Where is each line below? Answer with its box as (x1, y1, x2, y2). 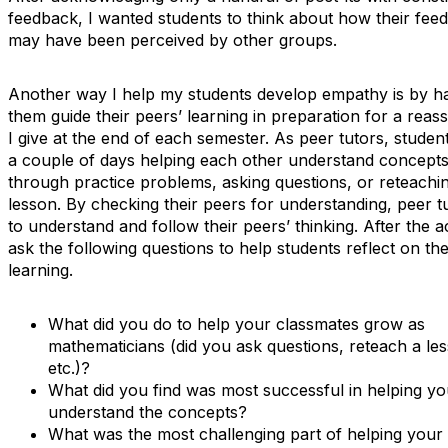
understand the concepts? (48, 402, 247, 422)
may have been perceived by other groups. (8, 30, 337, 50)
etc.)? (48, 358, 90, 378)
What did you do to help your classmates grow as (48, 314, 425, 334)
